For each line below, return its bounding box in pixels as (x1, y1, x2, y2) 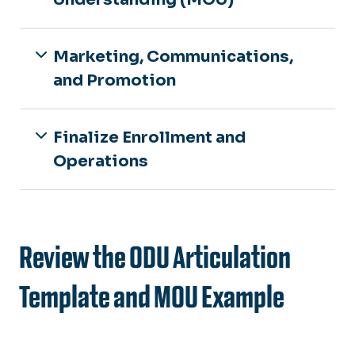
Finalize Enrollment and (53, 127, 246, 147)
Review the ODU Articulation (19, 238, 291, 276)
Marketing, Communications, (53, 46, 293, 67)
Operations (53, 151, 148, 171)
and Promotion (53, 70, 176, 90)
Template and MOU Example (19, 277, 284, 315)
